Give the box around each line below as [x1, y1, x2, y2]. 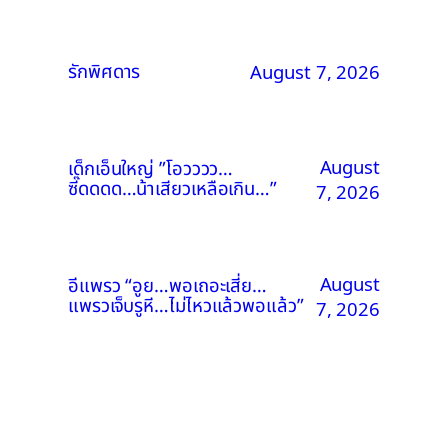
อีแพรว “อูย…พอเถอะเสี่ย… [68, 271, 267, 300]
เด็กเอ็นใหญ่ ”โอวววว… [68, 154, 234, 183]
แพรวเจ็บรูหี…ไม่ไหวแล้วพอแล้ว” [68, 291, 304, 320]
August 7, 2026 [250, 59, 380, 85]
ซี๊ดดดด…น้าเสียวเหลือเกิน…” [68, 174, 277, 203]
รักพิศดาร [68, 57, 141, 86]
